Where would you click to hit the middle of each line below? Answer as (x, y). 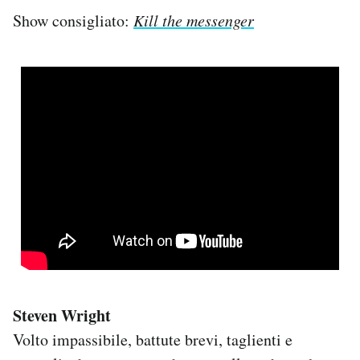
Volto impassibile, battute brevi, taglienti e (153, 340)
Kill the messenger (194, 20)
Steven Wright (62, 316)
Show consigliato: (73, 21)
